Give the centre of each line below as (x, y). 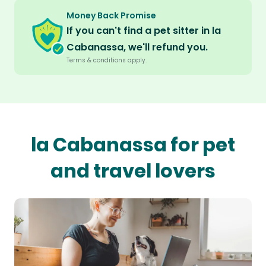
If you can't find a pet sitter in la (144, 31)
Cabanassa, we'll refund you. (137, 47)
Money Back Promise (111, 16)
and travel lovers (133, 171)
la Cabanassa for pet (133, 145)
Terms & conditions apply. (107, 61)
